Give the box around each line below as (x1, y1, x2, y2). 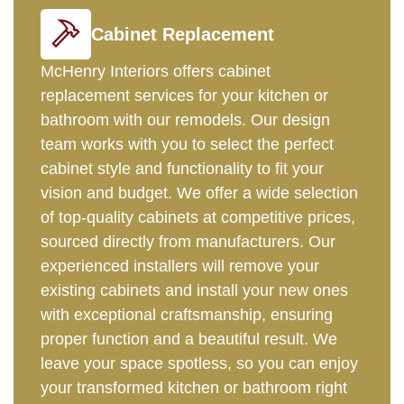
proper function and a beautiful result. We (41, 330, 337, 349)
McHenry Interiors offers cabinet (41, 62, 271, 81)
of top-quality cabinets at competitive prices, (41, 208, 355, 227)
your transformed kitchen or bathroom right (41, 379, 347, 398)
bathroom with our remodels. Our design (41, 111, 330, 130)
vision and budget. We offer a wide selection (41, 184, 358, 203)
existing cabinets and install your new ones (41, 281, 348, 300)
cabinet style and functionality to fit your (41, 160, 324, 179)
